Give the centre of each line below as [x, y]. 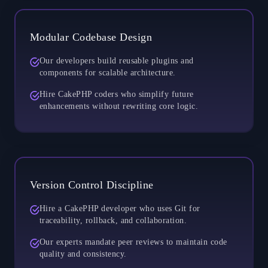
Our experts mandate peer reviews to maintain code [133, 242]
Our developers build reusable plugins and [117, 60]
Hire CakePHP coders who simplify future [117, 94]
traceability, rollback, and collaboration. [113, 220]
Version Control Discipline [92, 185]
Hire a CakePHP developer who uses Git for [120, 208]
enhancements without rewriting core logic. [119, 106]
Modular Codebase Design [91, 37]
